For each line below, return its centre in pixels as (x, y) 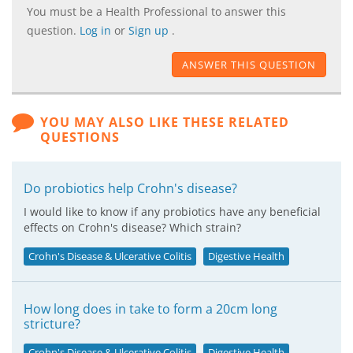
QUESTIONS (80, 137)
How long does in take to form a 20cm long (150, 309)
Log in (97, 30)
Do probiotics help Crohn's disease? (130, 188)
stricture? (52, 324)
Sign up (150, 30)
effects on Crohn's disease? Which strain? (132, 227)
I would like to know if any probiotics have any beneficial (172, 212)
